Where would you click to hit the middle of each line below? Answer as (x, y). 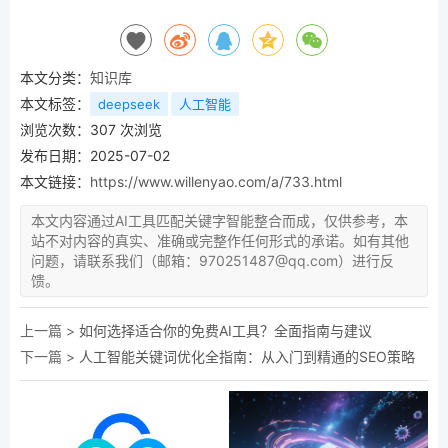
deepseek (129, 103)
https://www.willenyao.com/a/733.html (216, 181)
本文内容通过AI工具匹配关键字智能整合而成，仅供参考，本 (219, 220)
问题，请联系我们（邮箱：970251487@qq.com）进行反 (212, 260)
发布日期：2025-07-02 (95, 155)
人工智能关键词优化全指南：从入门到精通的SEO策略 (247, 356)
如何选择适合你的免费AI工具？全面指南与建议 (225, 330)
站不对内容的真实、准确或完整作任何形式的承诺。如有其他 (220, 240)
